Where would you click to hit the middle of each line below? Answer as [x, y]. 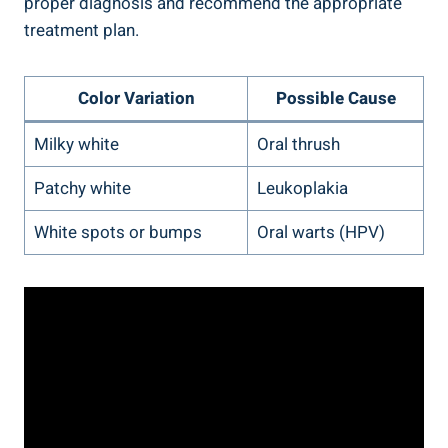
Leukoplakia [302, 188]
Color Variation [136, 98]
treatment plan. [81, 30]
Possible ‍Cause [335, 98]
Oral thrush [298, 144]
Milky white [76, 144]
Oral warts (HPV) [320, 232]
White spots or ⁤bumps [117, 232]
